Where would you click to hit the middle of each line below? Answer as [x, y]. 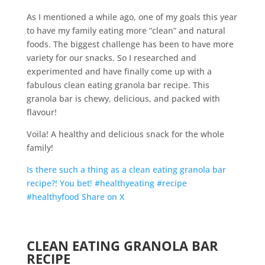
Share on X [103, 196]
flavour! [41, 112]
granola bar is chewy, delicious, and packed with [123, 98]
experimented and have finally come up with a [119, 71]
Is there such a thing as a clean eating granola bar [126, 169]
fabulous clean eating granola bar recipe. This [118, 85]
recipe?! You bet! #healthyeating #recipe [106, 183]
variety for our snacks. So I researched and [111, 57]
